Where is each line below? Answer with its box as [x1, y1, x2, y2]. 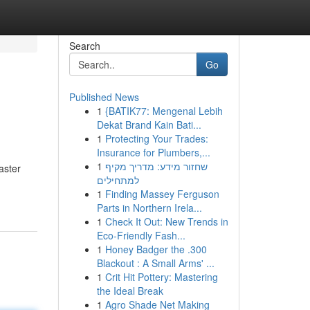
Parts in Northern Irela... [96, 201, 202, 215]
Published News [69, 90, 139, 104]
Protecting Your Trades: [104, 131, 208, 145]
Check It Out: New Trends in [104, 215, 228, 228]
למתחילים [96, 173, 139, 187]
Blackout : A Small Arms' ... [96, 256, 215, 270]
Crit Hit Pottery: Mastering [104, 270, 218, 284]
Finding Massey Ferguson [104, 187, 219, 201]
